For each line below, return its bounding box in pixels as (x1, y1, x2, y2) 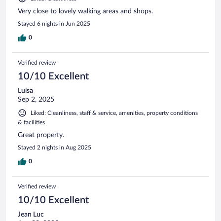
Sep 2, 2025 (18, 96, 54, 103)
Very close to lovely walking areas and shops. (18, 7, 153, 15)
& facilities (18, 119, 45, 125)
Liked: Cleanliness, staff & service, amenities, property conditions (31, 110, 198, 116)
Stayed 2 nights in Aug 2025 (18, 144, 91, 150)
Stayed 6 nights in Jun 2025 (18, 20, 90, 27)
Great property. (18, 131, 64, 139)
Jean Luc (18, 211, 44, 218)
